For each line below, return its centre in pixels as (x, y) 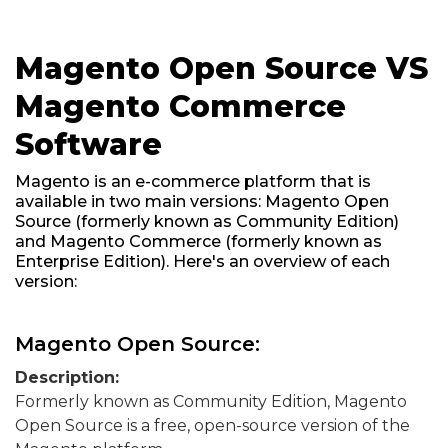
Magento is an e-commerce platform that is (193, 181)
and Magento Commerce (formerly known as (198, 241)
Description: (67, 377)
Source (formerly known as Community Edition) (207, 221)
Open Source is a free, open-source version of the (212, 425)
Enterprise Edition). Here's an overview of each (202, 261)
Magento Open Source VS (221, 68)
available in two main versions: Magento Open (202, 201)
